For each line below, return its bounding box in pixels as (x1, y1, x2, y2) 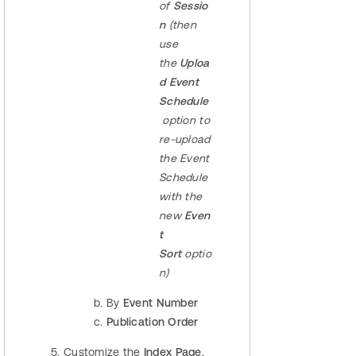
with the (159, 190, 203, 203)
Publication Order (106, 315, 199, 329)
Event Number (122, 296, 199, 310)
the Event (159, 152, 210, 165)
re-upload (159, 133, 211, 146)
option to (159, 114, 210, 127)
